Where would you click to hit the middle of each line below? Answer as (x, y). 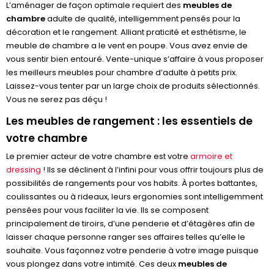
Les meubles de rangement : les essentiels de (129, 121)
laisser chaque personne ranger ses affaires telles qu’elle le (126, 237)
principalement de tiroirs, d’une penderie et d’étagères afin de (131, 224)
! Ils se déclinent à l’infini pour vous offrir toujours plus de (152, 170)
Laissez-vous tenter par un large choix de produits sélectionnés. (133, 86)
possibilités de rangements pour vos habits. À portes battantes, (132, 183)
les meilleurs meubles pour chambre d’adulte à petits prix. (122, 72)
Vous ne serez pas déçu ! (57, 99)
